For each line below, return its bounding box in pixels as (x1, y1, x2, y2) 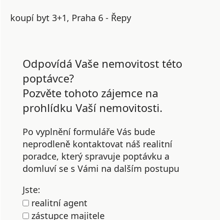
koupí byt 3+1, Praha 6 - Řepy (10, 12, 131, 24)
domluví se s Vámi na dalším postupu (23, 163, 179, 174)
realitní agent (29, 196, 87, 209)
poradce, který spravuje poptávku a (23, 150, 169, 162)
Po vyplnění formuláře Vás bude (23, 126, 155, 137)
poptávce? (23, 71, 74, 85)
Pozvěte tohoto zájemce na (23, 85, 158, 100)
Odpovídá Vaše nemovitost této (23, 56, 182, 71)
